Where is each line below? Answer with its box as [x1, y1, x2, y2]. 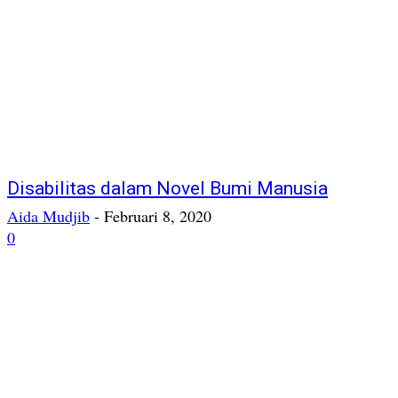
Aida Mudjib [7, 205, 90, 227]
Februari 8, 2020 [104, 205, 211, 227]
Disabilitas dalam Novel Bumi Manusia [7, 178, 328, 200]
